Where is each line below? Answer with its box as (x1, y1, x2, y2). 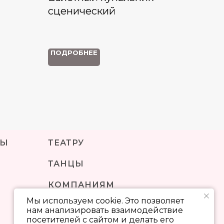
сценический (48, 5, 115, 17)
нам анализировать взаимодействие (26, 205, 183, 215)
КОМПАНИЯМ (48, 180, 114, 189)
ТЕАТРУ (48, 138, 84, 147)
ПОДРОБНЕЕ (50, 48, 97, 56)
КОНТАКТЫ (48, 201, 103, 210)
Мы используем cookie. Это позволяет (26, 196, 184, 205)
